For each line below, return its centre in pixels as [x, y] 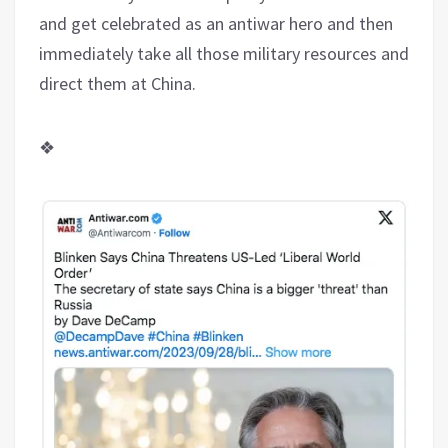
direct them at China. [117, 83]
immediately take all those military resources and [224, 53]
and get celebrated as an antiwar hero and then [216, 23]
